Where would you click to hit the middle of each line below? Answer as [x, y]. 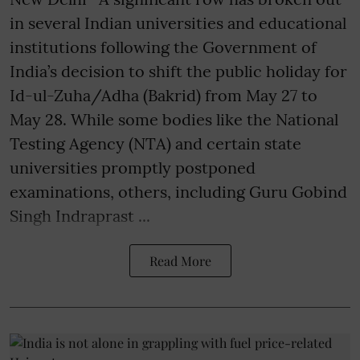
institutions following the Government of [163, 47]
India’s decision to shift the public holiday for [178, 72]
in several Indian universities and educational [178, 23]
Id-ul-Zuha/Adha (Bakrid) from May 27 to [164, 96]
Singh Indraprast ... [80, 216]
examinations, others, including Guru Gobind [178, 192]
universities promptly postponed [133, 168]
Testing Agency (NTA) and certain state [155, 144]
